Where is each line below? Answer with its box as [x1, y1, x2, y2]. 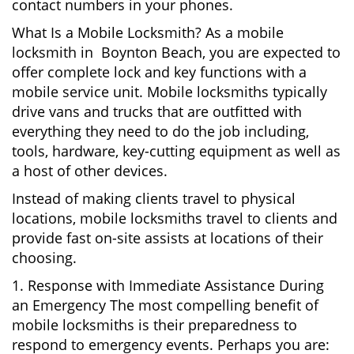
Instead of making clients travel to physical [12, 189, 296, 208]
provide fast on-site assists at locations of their [12, 228, 323, 247]
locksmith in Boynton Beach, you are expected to [12, 43, 341, 62]
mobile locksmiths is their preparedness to [12, 315, 297, 334]
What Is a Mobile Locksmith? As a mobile [12, 23, 284, 42]
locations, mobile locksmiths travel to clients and [12, 209, 337, 228]
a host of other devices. [12, 161, 168, 180]
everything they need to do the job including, [12, 122, 309, 141]
